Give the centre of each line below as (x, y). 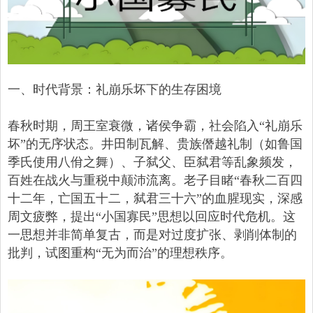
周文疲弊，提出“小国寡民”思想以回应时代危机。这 (152, 217)
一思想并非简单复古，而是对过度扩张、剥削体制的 (152, 235)
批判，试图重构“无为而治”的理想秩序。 (120, 253)
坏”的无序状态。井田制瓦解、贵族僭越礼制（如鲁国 (155, 144)
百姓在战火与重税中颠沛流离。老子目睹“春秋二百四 (155, 181)
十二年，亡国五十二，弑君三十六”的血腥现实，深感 (155, 199)
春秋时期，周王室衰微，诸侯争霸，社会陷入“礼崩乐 (155, 126)
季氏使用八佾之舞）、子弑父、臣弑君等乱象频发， (152, 162)
